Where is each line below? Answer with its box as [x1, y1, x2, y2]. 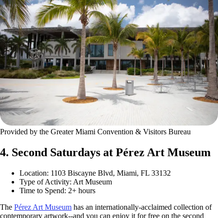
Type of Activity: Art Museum [19, 177, 112, 186]
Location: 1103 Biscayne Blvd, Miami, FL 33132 [19, 168, 171, 177]
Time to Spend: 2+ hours [19, 186, 95, 195]
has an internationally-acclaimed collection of [72, 202, 212, 211]
